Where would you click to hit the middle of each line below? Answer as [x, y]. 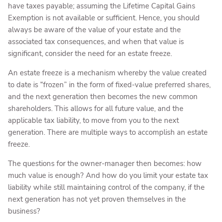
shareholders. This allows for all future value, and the [96, 108]
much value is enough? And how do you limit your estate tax [108, 175]
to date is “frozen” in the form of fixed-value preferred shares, [110, 84]
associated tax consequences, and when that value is [96, 41]
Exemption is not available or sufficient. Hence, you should [104, 18]
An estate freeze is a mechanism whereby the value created [108, 73]
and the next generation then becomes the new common [103, 96]
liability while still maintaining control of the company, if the [107, 187]
